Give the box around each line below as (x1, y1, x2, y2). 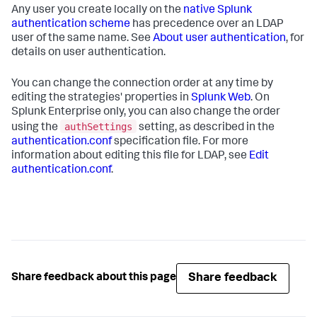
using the (11, 122, 60, 134)
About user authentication (153, 33, 286, 45)
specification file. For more (112, 136, 248, 148)
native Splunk (183, 5, 252, 16)
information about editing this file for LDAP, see (11, 150, 249, 162)
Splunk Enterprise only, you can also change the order (11, 107, 280, 118)
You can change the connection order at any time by (11, 79, 273, 90)
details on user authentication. (11, 47, 166, 59)
